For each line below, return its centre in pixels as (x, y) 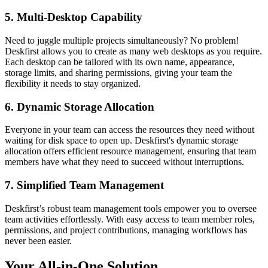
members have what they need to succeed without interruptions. (124, 162)
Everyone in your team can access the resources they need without (130, 130)
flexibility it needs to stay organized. (73, 83)
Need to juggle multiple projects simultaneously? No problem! (122, 40)
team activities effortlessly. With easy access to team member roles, (130, 219)
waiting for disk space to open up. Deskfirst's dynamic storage (121, 141)
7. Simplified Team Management (84, 185)
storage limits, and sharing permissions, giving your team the (118, 72)
